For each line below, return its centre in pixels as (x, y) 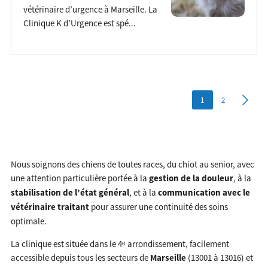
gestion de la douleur (191, 179)
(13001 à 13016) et (219, 258)
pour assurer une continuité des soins (158, 207)
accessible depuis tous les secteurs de (80, 258)
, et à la (143, 193)
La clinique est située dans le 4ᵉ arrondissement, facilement (120, 244)
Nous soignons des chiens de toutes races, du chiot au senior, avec (132, 165)
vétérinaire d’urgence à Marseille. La (90, 9)
